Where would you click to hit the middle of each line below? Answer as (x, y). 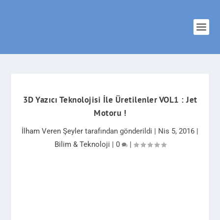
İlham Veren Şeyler (52, 131)
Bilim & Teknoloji (82, 144)
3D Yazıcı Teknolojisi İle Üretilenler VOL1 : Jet (110, 100)
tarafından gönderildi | (121, 131)
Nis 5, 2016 (176, 131)
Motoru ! (110, 113)
